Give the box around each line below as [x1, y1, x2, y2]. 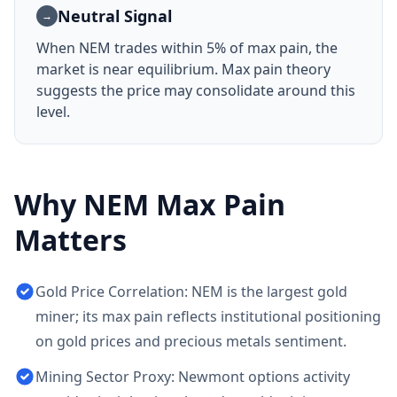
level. [36, 102, 70, 121]
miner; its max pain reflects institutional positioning [35, 307, 381, 326]
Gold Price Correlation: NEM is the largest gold [35, 282, 347, 301]
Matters [14, 221, 127, 259]
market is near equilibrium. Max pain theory [36, 59, 331, 79]
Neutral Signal [58, 5, 172, 27]
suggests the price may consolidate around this [36, 81, 355, 100]
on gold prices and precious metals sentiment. [35, 331, 346, 351]
